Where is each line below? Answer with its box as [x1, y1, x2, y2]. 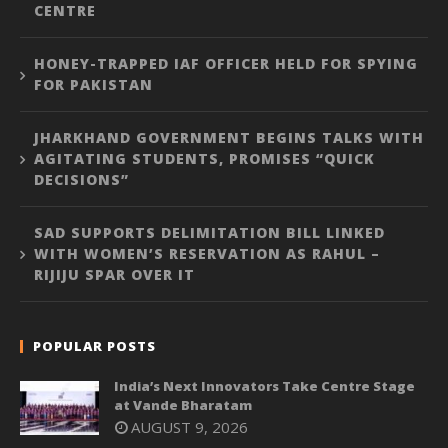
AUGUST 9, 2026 [131, 416, 248, 437]
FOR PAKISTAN [34, 74, 153, 94]
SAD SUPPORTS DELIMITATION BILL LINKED [34, 222, 385, 242]
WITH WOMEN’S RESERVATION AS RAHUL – [34, 243, 380, 263]
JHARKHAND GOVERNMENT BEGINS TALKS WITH [34, 127, 424, 147]
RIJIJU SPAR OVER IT [34, 264, 195, 284]
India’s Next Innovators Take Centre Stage [114, 376, 415, 395]
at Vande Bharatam [114, 395, 252, 414]
